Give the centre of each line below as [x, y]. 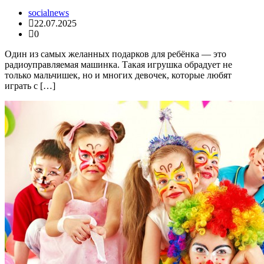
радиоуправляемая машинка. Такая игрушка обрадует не [118, 65]
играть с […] [30, 86]
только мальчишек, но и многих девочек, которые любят [118, 75]
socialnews [49, 13]
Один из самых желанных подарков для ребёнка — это [115, 54]
